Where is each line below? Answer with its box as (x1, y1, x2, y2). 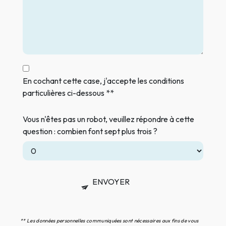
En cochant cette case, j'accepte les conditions (23, 76, 184, 86)
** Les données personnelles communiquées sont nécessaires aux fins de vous (20, 217, 199, 224)
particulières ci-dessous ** (23, 88, 114, 98)
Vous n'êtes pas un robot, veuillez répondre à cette (23, 114, 194, 125)
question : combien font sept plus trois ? (23, 126, 157, 137)
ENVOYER (92, 177, 130, 187)
